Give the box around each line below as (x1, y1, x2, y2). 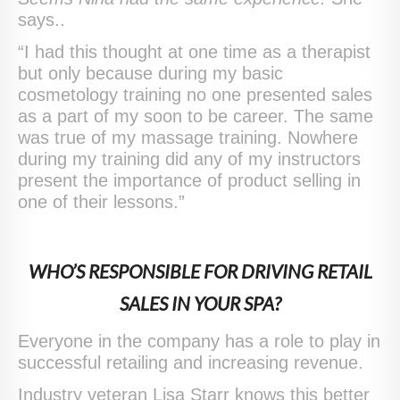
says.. (18, 9, 65, 29)
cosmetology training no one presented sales (18, 84, 372, 104)
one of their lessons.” (18, 191, 185, 212)
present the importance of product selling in (18, 170, 361, 190)
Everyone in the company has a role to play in (18, 330, 380, 351)
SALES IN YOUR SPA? (119, 291, 281, 314)
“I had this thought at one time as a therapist (18, 41, 371, 62)
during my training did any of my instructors (18, 148, 361, 169)
